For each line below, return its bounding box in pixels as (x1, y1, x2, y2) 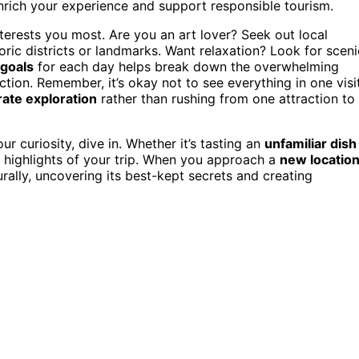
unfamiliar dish (264, 135, 357, 151)
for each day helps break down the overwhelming (34, 58, 339, 75)
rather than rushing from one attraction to (97, 90, 355, 107)
